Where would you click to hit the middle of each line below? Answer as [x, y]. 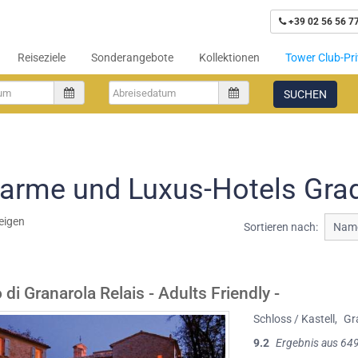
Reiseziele [42, 58]
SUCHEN [305, 94]
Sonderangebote [132, 58]
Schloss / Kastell [294, 319]
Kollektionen [229, 58]
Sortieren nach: [280, 227]
